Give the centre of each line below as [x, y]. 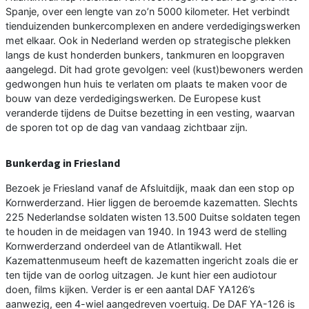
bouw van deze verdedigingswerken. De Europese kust [133, 98]
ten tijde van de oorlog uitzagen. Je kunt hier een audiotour [141, 275]
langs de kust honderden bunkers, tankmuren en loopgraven [145, 54]
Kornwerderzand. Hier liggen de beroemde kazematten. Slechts [152, 202]
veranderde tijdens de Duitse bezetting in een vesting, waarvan [150, 112]
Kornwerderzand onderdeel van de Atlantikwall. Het [123, 246]
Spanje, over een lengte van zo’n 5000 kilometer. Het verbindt [148, 11]
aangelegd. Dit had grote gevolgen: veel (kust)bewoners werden [154, 69]
